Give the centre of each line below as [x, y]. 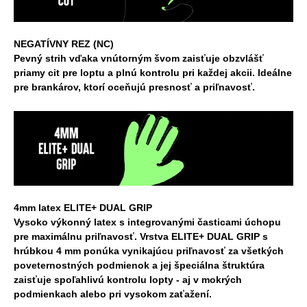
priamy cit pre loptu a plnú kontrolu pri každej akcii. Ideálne [153, 72]
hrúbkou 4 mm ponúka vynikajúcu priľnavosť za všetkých [149, 250]
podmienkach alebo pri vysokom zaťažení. [113, 294]
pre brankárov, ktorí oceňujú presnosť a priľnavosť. [134, 87]
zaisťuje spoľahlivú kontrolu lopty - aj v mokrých [128, 279]
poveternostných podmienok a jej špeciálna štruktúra [139, 265]
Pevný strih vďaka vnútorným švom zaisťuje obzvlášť [139, 58]
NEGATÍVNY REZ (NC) [64, 44]
